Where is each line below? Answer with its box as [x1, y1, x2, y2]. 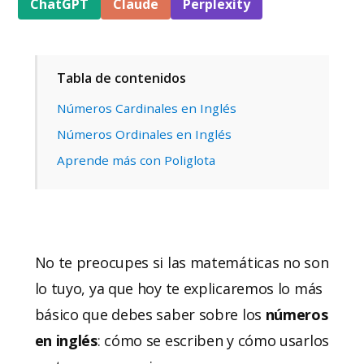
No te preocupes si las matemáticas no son [34, 252, 329, 272]
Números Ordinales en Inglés [56, 125, 232, 142]
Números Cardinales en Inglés [56, 99, 236, 116]
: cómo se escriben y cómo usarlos [97, 330, 329, 350]
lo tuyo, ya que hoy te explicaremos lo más [34, 278, 323, 298]
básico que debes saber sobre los [34, 304, 262, 324]
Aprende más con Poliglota [56, 151, 215, 168]
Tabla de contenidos [56, 68, 186, 87]
